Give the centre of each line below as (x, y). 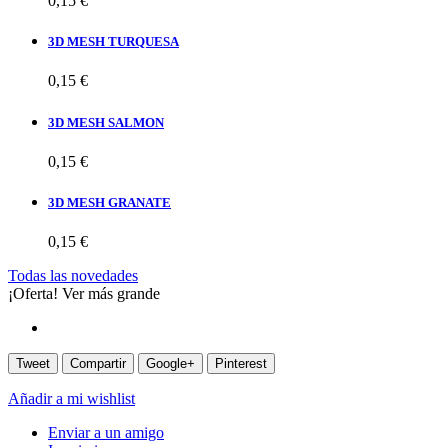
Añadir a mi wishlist (71, 399)
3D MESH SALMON (106, 122)
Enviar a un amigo (106, 433)
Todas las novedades (73, 276)
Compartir (98, 364)
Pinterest (241, 364)
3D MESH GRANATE (109, 202)
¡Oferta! (33, 294)
